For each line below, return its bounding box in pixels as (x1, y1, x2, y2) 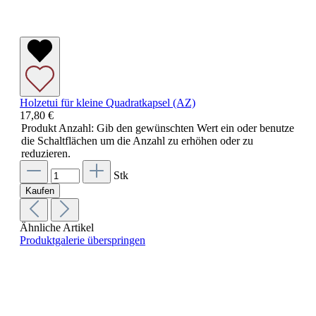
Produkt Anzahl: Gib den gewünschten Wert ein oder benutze (21, 122, 294, 135)
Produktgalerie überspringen (20, 234, 145, 247)
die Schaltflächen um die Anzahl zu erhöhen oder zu (21, 135, 253, 147)
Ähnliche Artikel (20, 221, 94, 234)
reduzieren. (21, 147, 71, 160)
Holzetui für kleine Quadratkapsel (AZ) (20, 97, 195, 109)
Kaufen (25, 186, 54, 197)
